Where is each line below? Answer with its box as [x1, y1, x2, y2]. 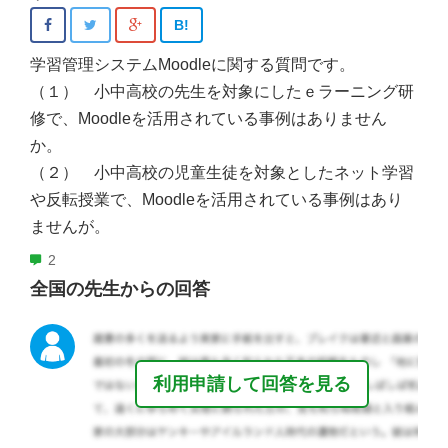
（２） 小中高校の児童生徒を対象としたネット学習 [30, 164, 414, 182]
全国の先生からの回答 [30, 279, 210, 300]
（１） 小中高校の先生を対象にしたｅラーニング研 [30, 83, 414, 101]
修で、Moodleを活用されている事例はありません [30, 110, 387, 128]
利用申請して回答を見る [152, 374, 351, 395]
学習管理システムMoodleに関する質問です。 [30, 56, 355, 74]
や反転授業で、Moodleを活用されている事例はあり [30, 191, 403, 209]
